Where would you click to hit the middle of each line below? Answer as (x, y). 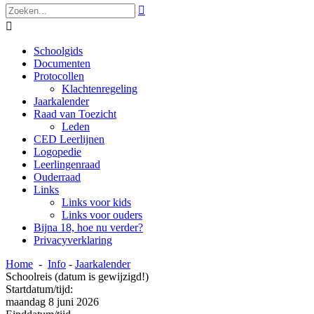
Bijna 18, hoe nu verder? (88, 227)
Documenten (62, 63)
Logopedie (57, 152)
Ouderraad (57, 177)
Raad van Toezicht (75, 114)
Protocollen (59, 76)
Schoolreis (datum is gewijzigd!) (77, 277)
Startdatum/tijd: (39, 289)
